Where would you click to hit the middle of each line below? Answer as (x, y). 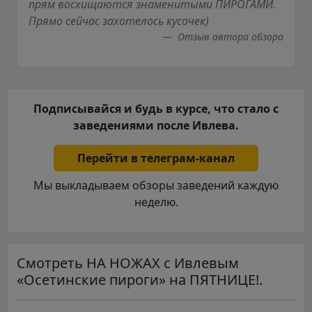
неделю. (156, 202)
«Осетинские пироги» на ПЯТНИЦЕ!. (140, 279)
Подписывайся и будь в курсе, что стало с (156, 108)
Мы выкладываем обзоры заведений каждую (156, 185)
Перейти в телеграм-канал (156, 158)
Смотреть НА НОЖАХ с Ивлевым (128, 263)
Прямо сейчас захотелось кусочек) (119, 21)
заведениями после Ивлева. (156, 125)
